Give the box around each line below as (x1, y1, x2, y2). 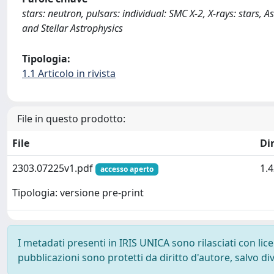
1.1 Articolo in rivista (22, 67, 116, 80)
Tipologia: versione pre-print (12, 186, 144, 200)
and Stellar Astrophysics (22, 21, 123, 35)
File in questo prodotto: (17, 112, 125, 125)
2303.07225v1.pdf (12, 161, 95, 175)
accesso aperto (100, 164, 154, 174)
